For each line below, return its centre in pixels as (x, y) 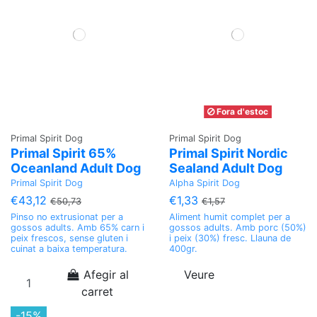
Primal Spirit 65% (63, 154)
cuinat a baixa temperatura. (69, 249)
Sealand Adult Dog (226, 168)
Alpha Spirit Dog (204, 183)
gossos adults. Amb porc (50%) (238, 228)
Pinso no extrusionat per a (67, 217)
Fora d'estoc (241, 112)
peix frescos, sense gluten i (69, 238)
